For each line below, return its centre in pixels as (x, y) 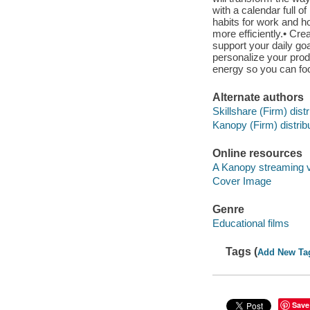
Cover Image (241, 181)
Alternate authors (258, 98)
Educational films (250, 223)
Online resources (257, 154)
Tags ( (242, 251)
